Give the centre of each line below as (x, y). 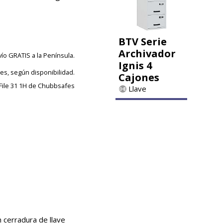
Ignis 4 (135, 66)
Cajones (139, 78)
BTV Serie (143, 42)
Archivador (147, 54)
